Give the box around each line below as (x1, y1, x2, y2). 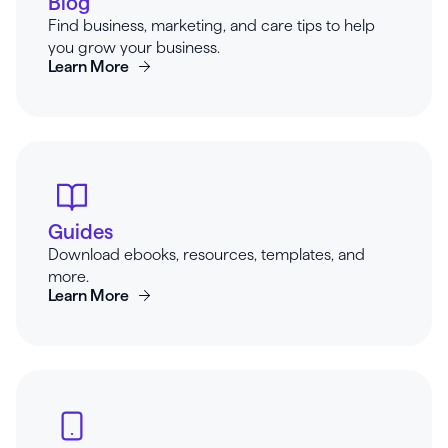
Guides (48, 221, 113, 243)
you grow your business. (48, 39, 220, 56)
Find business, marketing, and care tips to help (48, 17, 375, 34)
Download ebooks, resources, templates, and (48, 246, 365, 263)
